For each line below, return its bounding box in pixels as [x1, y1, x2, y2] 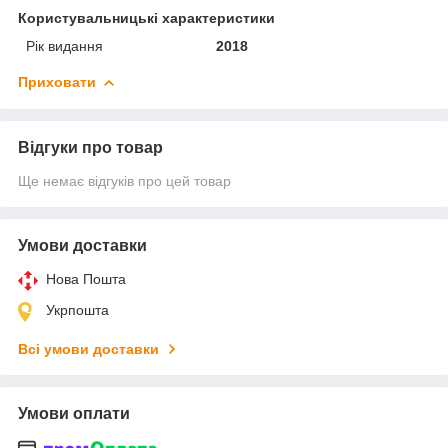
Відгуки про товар [18, 138, 163, 156]
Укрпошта [46, 301, 109, 318]
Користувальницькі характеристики [18, 9, 275, 26]
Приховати [18, 73, 96, 90]
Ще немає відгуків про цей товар [18, 172, 231, 189]
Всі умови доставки [18, 340, 159, 357]
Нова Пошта [46, 270, 126, 287]
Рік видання [26, 37, 103, 54]
